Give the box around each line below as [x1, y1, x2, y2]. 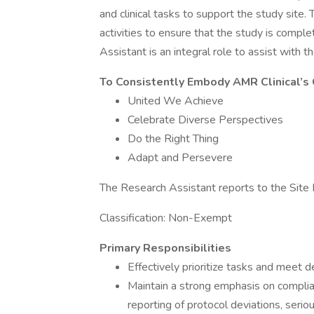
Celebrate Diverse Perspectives [128, 112, 283, 128]
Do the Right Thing [128, 131, 219, 146]
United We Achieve [128, 93, 224, 109]
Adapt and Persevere [128, 150, 233, 165]
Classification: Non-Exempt [100, 210, 232, 226]
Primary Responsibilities [100, 240, 231, 256]
